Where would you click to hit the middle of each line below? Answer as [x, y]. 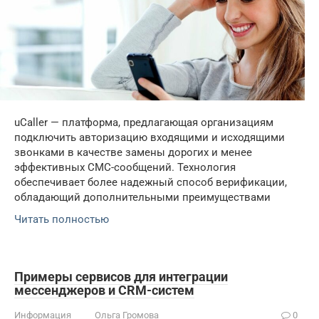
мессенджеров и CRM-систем [104, 291]
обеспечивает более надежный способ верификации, [151, 183]
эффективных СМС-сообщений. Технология [125, 168]
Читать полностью [62, 220]
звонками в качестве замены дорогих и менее [133, 153]
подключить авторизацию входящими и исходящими [150, 138]
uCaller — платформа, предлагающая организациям [144, 123]
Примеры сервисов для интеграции [121, 277]
